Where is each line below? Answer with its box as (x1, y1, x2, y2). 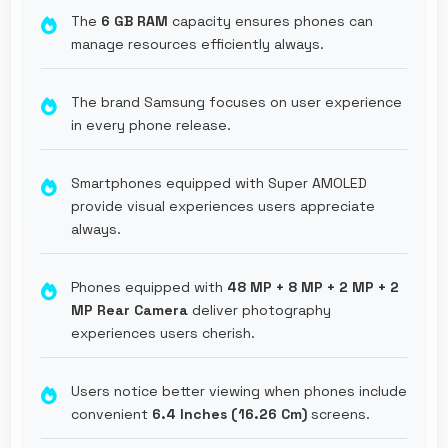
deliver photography (188, 300, 331, 319)
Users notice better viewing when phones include (71, 381, 407, 400)
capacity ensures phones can (168, 11, 373, 30)
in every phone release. (71, 115, 231, 134)
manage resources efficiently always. (71, 34, 324, 53)
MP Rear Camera (71, 300, 188, 319)
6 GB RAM (101, 11, 168, 30)
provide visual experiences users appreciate (71, 196, 375, 215)
